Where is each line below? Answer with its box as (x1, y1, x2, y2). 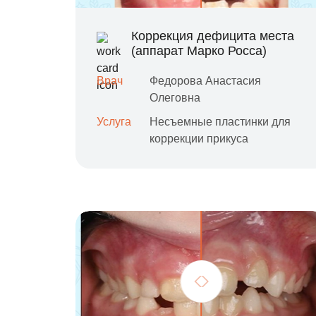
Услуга (97, 116, 131, 128)
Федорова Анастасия (150, 75, 261, 87)
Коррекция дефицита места (131, 29, 294, 43)
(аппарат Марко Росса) (131, 44, 267, 58)
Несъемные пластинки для (150, 116, 291, 128)
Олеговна (150, 92, 200, 104)
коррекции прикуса (150, 133, 248, 145)
